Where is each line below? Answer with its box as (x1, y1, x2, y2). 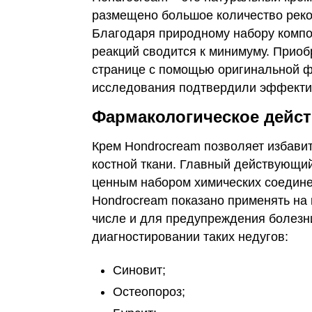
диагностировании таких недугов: (92, 230, 288, 244)
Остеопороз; (113, 285, 185, 299)
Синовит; (113, 263, 166, 277)
